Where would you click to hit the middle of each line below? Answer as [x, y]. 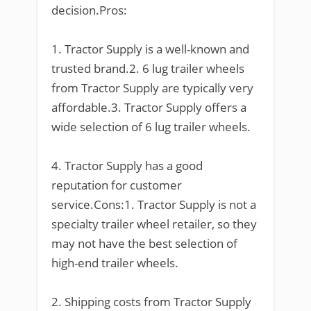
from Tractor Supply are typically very [152, 88]
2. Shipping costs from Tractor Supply [151, 302]
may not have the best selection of [144, 243]
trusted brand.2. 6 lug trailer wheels [148, 68]
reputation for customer [117, 185]
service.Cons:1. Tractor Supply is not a [154, 204]
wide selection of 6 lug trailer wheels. [151, 127]
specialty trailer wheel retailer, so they [154, 224]
